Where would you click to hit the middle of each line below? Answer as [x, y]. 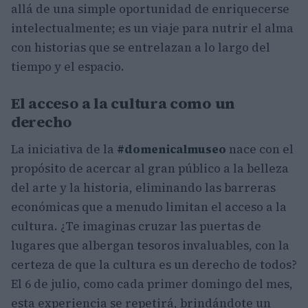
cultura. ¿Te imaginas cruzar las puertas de [136, 226]
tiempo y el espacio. [68, 66]
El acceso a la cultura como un [123, 103]
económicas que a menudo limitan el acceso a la [149, 207]
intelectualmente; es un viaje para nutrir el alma [152, 28]
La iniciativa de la [64, 149]
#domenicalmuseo [172, 149]
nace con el [260, 149]
